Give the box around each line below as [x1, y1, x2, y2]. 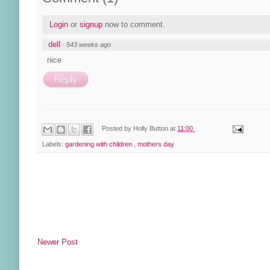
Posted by [102, 125, 134, 133]
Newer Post [37, 238, 78, 247]
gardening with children [65, 140, 134, 148]
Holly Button [133, 125, 171, 133]
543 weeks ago [66, 40, 111, 48]
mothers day [137, 140, 174, 148]
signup [80, 20, 102, 29]
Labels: [42, 140, 65, 148]
